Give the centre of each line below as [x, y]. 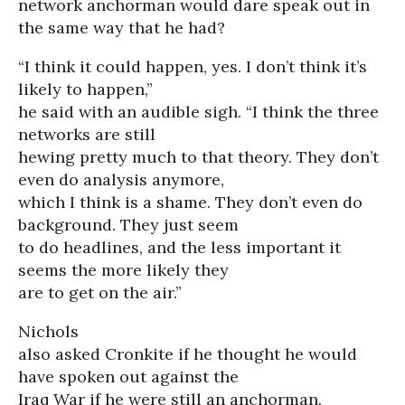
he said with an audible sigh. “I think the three [198, 112]
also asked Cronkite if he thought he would [188, 354]
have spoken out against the [128, 377]
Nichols [48, 331]
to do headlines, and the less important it [179, 247]
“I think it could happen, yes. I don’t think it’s [193, 66]
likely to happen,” [85, 89]
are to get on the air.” [100, 292]
